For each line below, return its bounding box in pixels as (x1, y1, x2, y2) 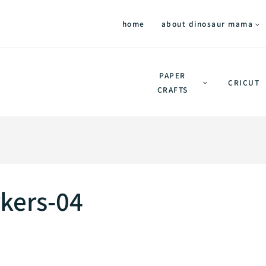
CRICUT (228, 77, 260, 87)
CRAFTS (157, 84, 188, 94)
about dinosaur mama (161, 18, 253, 28)
